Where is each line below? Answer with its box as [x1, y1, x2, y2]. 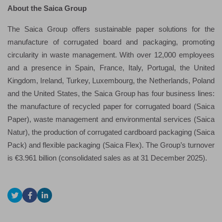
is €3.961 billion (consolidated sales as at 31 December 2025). [7, 154, 207, 163]
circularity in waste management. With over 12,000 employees [7, 51, 215, 59]
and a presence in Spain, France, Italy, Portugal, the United [7, 64, 215, 72]
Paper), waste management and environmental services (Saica [7, 115, 215, 124]
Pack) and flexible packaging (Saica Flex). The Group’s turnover [7, 141, 215, 150]
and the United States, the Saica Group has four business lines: [7, 90, 215, 98]
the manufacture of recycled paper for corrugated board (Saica [7, 103, 215, 111]
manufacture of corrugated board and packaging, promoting [7, 38, 215, 47]
